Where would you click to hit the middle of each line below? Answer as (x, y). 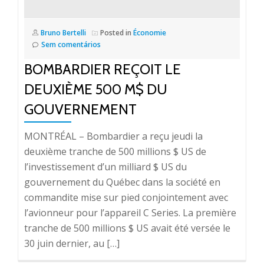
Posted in (117, 33)
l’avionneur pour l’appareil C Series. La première (130, 213)
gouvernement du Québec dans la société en (122, 182)
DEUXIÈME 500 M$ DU (96, 89)
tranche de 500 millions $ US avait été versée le (127, 228)
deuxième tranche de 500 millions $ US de (115, 151)
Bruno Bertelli (63, 33)
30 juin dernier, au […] (72, 243)
